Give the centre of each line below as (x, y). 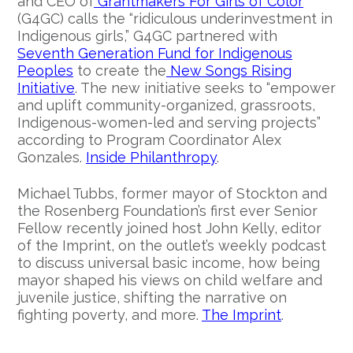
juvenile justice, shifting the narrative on (152, 298)
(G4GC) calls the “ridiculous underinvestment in (175, 19)
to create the (120, 71)
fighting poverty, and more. (110, 315)
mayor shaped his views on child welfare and (170, 281)
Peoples (45, 71)
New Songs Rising (229, 71)
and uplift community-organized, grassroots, (166, 106)
